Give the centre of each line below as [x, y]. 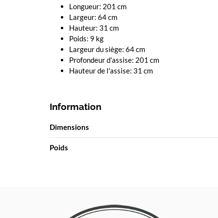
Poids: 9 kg [86, 38]
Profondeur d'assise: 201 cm [114, 60]
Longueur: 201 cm [98, 6]
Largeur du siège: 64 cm [107, 49]
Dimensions [69, 127]
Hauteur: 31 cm [94, 27]
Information [75, 106]
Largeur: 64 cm [93, 17]
